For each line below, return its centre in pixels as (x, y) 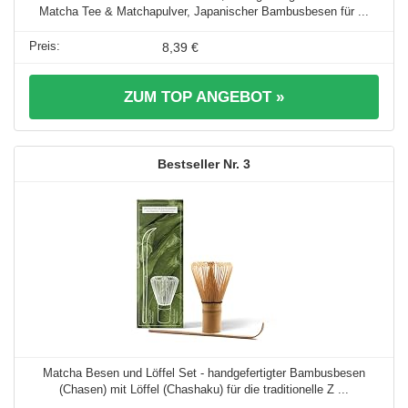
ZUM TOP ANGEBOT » (204, 97)
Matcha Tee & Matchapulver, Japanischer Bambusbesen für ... (204, 11)
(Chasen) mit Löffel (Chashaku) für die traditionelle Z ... (204, 389)
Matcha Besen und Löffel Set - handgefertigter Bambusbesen (204, 372)
